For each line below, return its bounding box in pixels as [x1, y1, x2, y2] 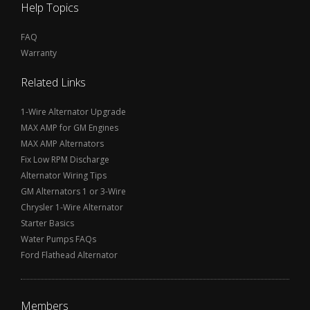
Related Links [21, 75, 86, 90]
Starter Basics [21, 217, 74, 229]
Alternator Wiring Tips [21, 170, 107, 181]
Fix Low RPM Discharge [21, 154, 109, 165]
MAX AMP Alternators [21, 138, 104, 149]
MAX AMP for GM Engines [21, 122, 118, 134]
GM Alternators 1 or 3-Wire [21, 185, 126, 197]
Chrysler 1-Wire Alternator [21, 201, 123, 213]
